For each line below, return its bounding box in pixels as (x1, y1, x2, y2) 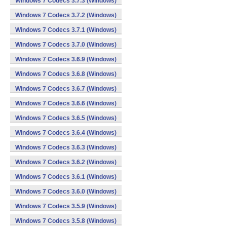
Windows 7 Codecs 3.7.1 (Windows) (15, 26, 117, 33)
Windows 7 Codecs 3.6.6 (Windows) (15, 100, 117, 107)
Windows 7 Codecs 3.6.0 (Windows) (15, 188, 117, 195)
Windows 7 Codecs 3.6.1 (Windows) (15, 173, 117, 180)
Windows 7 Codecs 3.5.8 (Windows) (15, 217, 117, 224)
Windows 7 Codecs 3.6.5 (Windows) (15, 115, 117, 122)
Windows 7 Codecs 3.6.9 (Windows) (15, 56, 117, 63)
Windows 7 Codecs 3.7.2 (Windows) (15, 12, 117, 19)
